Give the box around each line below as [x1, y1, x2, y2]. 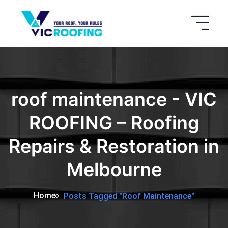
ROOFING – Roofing [28, 111, 199, 134]
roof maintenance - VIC [11, 88, 217, 111]
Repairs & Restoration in [9, 135, 219, 158]
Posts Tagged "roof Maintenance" [64, 191, 194, 202]
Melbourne [66, 158, 162, 181]
